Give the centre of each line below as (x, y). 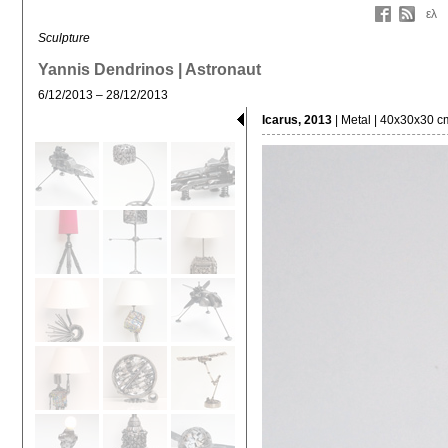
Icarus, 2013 (297, 119)
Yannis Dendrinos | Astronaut (149, 69)
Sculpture (64, 38)
